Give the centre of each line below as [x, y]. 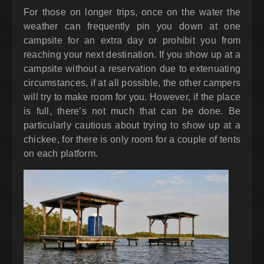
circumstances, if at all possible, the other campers [132, 83]
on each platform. [61, 154]
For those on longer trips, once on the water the [132, 12]
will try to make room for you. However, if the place [132, 97]
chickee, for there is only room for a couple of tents [132, 140]
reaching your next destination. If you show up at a [132, 55]
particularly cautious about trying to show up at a [132, 126]
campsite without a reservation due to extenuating [132, 69]
